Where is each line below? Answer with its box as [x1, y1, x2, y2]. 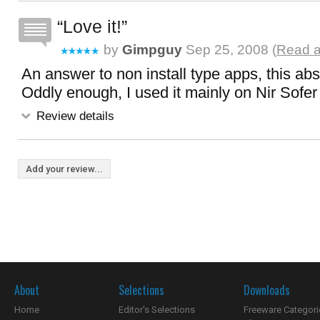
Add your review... [26, 164, 103, 174]
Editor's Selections [119, 304, 195, 315]
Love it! [63, 16, 121, 36]
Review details [33, 109, 114, 123]
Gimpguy [122, 42, 182, 57]
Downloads [244, 281, 290, 299]
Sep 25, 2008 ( [182, 42, 276, 57]
